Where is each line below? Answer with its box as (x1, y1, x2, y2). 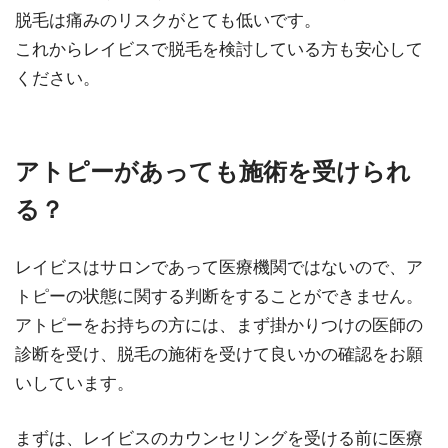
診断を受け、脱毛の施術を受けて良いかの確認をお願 (15, 344, 423, 364)
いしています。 (15, 373, 134, 393)
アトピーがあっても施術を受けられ (15, 157, 411, 185)
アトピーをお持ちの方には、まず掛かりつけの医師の (15, 315, 423, 335)
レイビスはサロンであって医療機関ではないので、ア (15, 257, 423, 277)
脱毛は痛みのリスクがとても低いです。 (15, 11, 321, 31)
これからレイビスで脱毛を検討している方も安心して (15, 40, 423, 60)
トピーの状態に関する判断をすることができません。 (15, 286, 423, 306)
